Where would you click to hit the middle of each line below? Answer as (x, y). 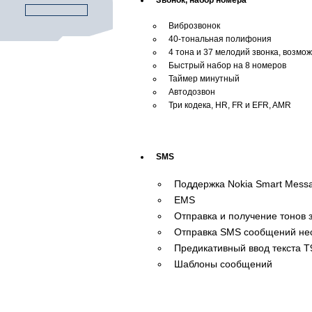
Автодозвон (192, 92)
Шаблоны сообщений (223, 264)
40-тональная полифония (220, 39)
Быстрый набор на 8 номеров (227, 65)
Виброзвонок (194, 26)
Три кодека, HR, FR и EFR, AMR (230, 105)
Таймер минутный (204, 79)
